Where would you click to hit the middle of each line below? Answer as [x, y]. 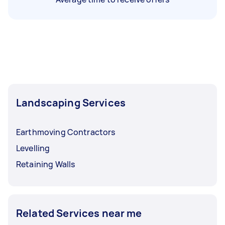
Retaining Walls [46, 164]
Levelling [33, 148]
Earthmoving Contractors [66, 132]
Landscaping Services [71, 102]
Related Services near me [79, 213]
